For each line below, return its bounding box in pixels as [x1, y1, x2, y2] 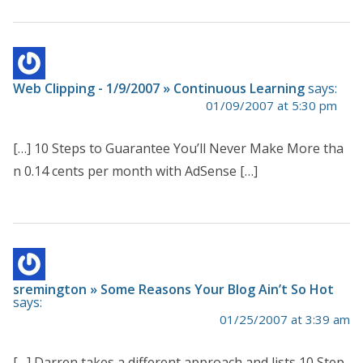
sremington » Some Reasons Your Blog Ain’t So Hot [13, 280, 334, 299]
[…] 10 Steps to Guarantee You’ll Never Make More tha [13, 139, 344, 158]
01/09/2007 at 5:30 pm [206, 97, 337, 114]
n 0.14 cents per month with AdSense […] [13, 162, 258, 181]
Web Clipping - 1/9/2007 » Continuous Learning [13, 79, 305, 98]
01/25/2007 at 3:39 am [220, 311, 350, 328]
